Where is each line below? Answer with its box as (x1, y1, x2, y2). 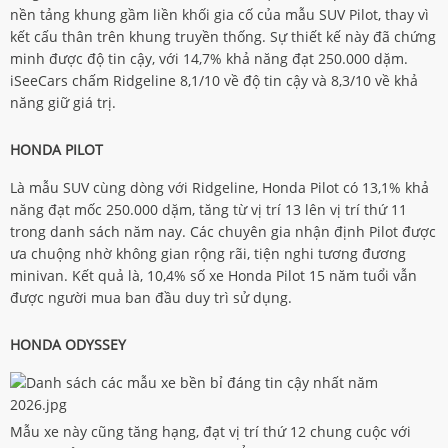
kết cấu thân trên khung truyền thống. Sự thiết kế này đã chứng (10, 27, 436, 46)
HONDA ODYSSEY (10, 335, 126, 354)
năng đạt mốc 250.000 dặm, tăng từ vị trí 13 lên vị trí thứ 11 (10, 200, 407, 219)
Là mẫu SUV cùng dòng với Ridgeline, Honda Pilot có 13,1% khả (10, 178, 429, 197)
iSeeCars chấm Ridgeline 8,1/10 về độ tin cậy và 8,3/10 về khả (10, 71, 418, 90)
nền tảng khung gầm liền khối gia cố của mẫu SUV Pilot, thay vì (10, 5, 429, 24)
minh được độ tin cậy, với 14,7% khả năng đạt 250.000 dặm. (10, 49, 408, 68)
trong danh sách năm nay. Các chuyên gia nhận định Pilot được (10, 222, 436, 241)
